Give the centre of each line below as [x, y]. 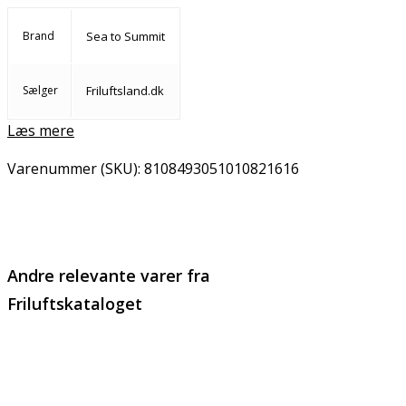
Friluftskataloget [75, 303]
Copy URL [164, 195]
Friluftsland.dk [125, 90]
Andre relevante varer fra [109, 275]
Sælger [40, 90]
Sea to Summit [126, 36]
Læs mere [41, 130]
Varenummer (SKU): [76, 168]
